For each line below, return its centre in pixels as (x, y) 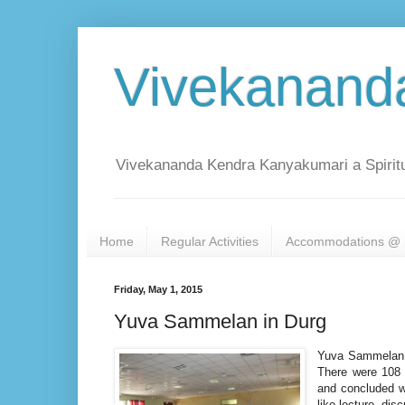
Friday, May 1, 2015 (158, 290)
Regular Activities (210, 241)
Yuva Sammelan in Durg (220, 321)
